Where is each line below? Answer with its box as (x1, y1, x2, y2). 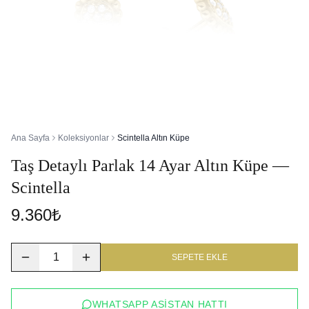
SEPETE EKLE (171, 252, 228, 262)
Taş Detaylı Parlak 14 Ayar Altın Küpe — (11, 157, 289, 175)
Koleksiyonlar (58, 133, 109, 143)
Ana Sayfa (11, 133, 50, 143)
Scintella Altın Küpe (117, 133, 190, 143)
